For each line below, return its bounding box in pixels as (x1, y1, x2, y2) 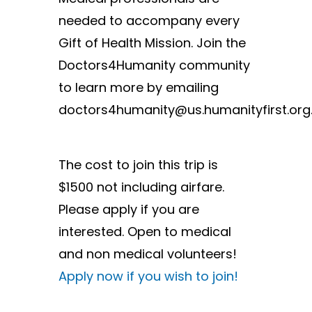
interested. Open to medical (58, 226, 231, 240)
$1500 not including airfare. (58, 181, 224, 195)
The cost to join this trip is (58, 159, 218, 173)
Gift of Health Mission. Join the (58, 37, 246, 51)
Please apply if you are (58, 203, 199, 217)
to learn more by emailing (58, 81, 219, 95)
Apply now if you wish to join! (58, 270, 238, 284)
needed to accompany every (58, 15, 240, 29)
